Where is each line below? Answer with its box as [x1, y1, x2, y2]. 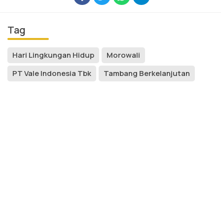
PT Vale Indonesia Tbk [12, 68, 91, 79]
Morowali [107, 50, 140, 61]
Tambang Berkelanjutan [104, 68, 190, 79]
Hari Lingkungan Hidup [12, 50, 94, 61]
